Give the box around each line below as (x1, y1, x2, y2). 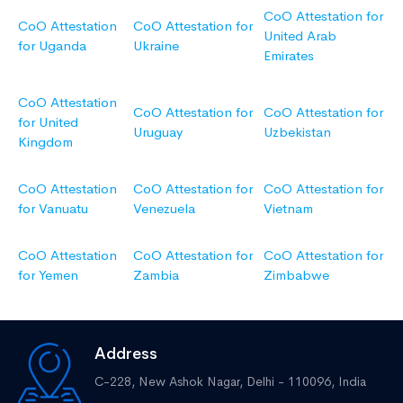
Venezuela (133, 200, 195, 218)
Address (94, 344, 157, 364)
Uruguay (133, 123, 183, 141)
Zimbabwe (264, 266, 329, 284)
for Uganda (18, 37, 86, 55)
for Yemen (18, 266, 78, 284)
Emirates (264, 47, 314, 65)
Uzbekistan (264, 123, 331, 141)
